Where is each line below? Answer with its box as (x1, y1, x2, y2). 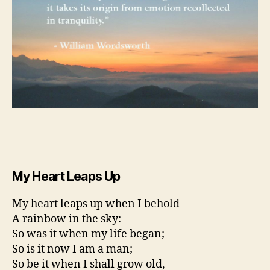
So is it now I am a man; (12, 242, 133, 256)
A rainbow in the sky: (12, 212, 121, 226)
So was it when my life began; (12, 227, 165, 241)
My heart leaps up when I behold (12, 196, 180, 211)
